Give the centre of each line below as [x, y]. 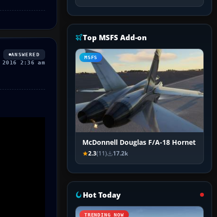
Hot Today [102, 195]
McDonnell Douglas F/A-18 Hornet [139, 143]
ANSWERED [25, 54]
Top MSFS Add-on [115, 38]
